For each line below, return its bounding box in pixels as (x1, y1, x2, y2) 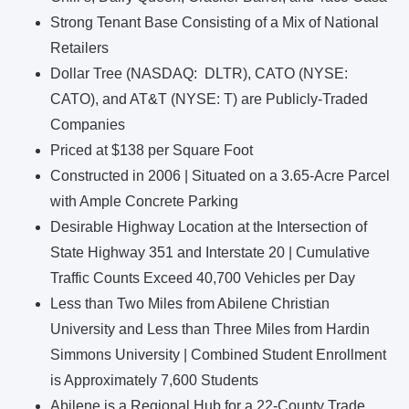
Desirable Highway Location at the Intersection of (50, 219, 367, 236)
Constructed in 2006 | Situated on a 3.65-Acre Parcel (50, 168, 390, 184)
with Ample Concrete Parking (50, 194, 238, 210)
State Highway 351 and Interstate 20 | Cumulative (50, 245, 370, 261)
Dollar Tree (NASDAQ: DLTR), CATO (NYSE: (50, 66, 348, 82)
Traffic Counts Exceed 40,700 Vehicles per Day (50, 270, 355, 287)
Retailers (50, 40, 109, 57)
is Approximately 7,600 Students (50, 372, 258, 389)
